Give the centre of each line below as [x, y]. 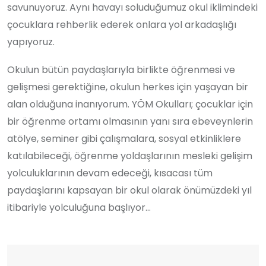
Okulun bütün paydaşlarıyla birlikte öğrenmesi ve [121, 69]
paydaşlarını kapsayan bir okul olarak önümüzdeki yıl [129, 190]
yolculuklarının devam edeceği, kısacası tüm [110, 173]
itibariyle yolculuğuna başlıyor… [79, 207]
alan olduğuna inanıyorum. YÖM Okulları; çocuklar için [130, 104]
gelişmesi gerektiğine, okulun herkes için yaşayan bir [128, 87]
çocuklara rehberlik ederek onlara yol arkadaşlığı [122, 24]
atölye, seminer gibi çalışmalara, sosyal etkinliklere [124, 138]
